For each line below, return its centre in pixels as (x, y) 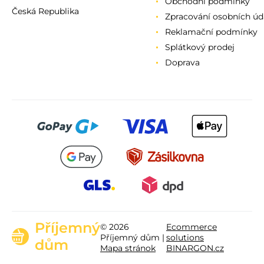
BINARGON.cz (195, 248)
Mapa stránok (128, 248)
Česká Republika (45, 11)
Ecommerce (192, 227)
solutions (185, 237)
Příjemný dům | (132, 237)
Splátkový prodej (200, 47)
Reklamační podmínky (211, 32)
